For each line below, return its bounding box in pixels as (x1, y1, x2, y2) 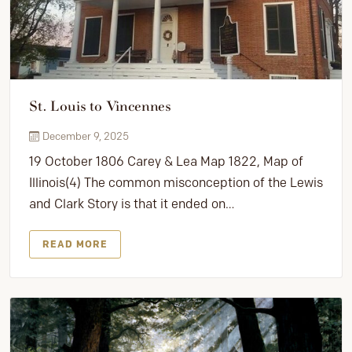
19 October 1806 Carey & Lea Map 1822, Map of (29, 154, 303, 170)
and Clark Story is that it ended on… (29, 196, 234, 212)
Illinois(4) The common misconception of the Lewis (29, 175, 323, 191)
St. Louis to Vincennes (29, 97, 172, 116)
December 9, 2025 (42, 130, 129, 143)
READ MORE (42, 238, 108, 251)
